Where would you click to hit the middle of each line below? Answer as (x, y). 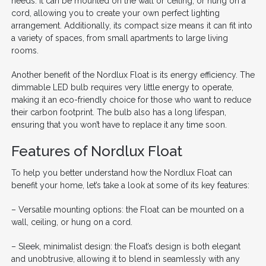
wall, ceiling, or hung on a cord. (72, 222)
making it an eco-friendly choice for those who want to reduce (131, 99)
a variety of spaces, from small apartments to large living (119, 38)
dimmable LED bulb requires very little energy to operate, (122, 87)
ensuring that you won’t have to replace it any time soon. (119, 124)
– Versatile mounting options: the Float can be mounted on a (127, 209)
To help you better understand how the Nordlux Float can (121, 172)
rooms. (25, 50)
